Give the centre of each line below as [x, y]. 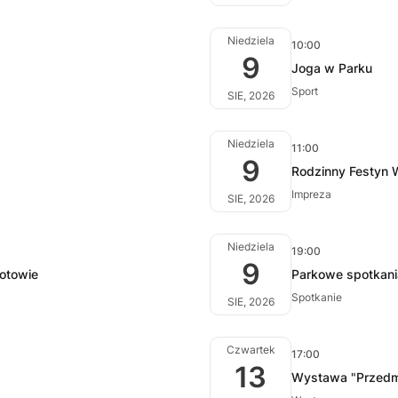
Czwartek [251, 350]
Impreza [311, 194]
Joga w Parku [332, 68]
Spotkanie [317, 297]
